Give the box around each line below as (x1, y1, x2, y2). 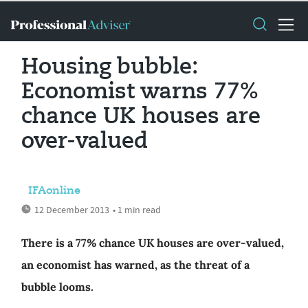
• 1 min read (113, 203, 161, 216)
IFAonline (28, 186, 80, 197)
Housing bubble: (21, 56, 198, 78)
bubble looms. (21, 280, 93, 294)
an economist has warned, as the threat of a (21, 258, 250, 272)
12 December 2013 (34, 203, 109, 216)
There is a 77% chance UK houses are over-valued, (21, 236, 284, 250)
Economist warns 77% (21, 81, 258, 103)
